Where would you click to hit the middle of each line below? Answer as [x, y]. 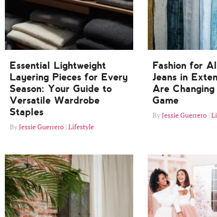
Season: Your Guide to [61, 89]
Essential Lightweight [58, 66]
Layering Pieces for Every [69, 77]
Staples [27, 112]
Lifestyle [81, 127]
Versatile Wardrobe [55, 101]
